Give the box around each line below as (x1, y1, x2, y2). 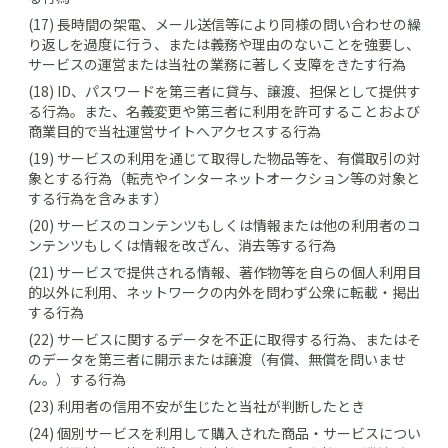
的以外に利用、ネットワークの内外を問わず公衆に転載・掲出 (28, 282, 420, 302)
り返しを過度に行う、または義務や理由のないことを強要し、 (28, 34, 420, 54)
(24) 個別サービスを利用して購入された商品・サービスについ (28, 423, 421, 443)
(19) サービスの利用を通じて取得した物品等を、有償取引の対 (28, 148, 421, 168)
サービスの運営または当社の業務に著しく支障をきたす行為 (28, 54, 406, 74)
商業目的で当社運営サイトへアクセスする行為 (28, 121, 321, 141)
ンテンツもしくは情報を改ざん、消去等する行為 (28, 235, 336, 255)
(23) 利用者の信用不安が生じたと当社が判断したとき (28, 396, 365, 416)
